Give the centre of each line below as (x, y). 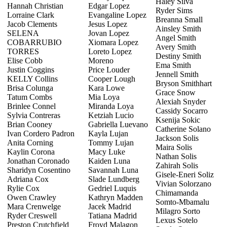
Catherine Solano (183, 129)
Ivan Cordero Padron (41, 133)
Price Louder (109, 69)
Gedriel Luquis (112, 188)
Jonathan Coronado (38, 161)
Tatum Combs (30, 97)
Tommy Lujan (111, 142)
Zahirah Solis (177, 165)
